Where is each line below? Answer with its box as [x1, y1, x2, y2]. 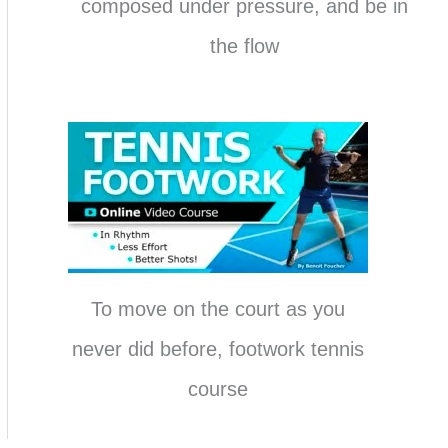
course [188, 378, 249, 401]
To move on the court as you [91, 298, 346, 321]
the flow [209, 35, 279, 58]
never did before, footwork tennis [72, 338, 365, 361]
